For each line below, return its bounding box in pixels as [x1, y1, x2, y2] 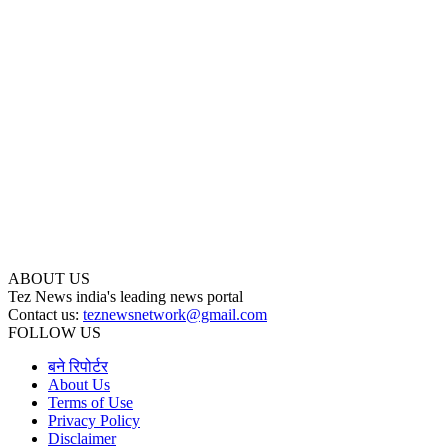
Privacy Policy [48, 412, 140, 430]
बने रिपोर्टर [48, 358, 108, 376]
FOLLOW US [8, 324, 101, 342]
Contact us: [8, 306, 83, 324]
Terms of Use [48, 394, 133, 412]
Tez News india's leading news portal [8, 288, 243, 306]
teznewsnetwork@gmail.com [83, 306, 267, 324]
